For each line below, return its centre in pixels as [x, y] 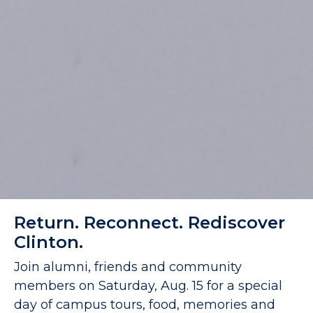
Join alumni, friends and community [128, 267]
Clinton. [49, 242]
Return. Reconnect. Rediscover [150, 223]
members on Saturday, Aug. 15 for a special [148, 286]
